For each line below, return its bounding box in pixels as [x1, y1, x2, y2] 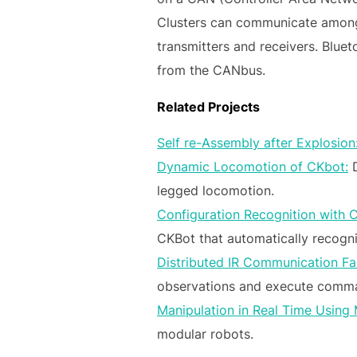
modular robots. [157, 326, 253, 343]
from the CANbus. [157, 61, 265, 78]
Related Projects [157, 99, 260, 116]
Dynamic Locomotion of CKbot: [157, 159, 348, 175]
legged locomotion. [157, 182, 274, 199]
